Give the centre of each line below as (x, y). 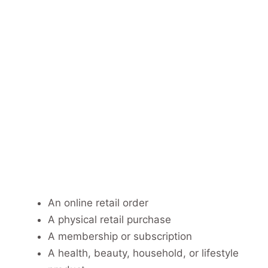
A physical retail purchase (109, 219)
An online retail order (98, 202)
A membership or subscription (120, 236)
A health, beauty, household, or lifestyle (143, 253)
